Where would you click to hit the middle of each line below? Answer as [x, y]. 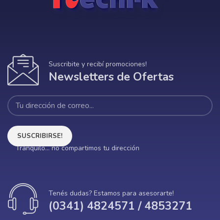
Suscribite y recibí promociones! [98, 64]
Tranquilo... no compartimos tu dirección [78, 148]
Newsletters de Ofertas [111, 77]
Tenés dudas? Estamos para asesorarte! [111, 193]
